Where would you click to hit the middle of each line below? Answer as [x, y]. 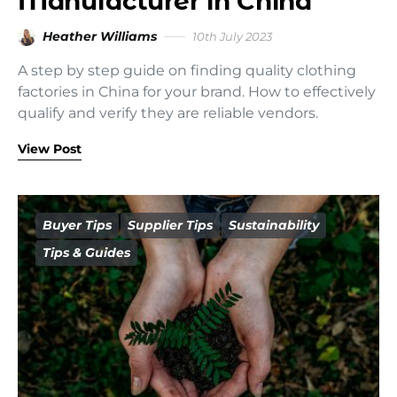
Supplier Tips [170, 225]
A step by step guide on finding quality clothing [187, 70]
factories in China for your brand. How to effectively [197, 92]
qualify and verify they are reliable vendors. [168, 113]
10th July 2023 [232, 36]
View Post [50, 149]
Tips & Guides [86, 253]
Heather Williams [100, 36]
